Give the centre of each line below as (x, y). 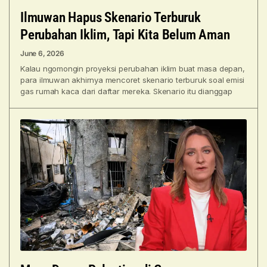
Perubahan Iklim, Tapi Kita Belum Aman (125, 35)
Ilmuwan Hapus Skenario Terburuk (111, 18)
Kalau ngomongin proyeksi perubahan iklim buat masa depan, (133, 69)
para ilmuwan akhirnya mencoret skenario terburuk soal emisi (133, 80)
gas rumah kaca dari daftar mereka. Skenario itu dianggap (126, 91)
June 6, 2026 (42, 54)
